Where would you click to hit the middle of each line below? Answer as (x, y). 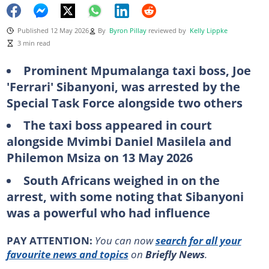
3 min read (34, 43)
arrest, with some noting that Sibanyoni (125, 196)
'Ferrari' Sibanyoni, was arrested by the (123, 86)
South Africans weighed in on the (121, 180)
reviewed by (169, 30)
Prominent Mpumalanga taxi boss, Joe (137, 70)
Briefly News (175, 254)
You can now (125, 240)
